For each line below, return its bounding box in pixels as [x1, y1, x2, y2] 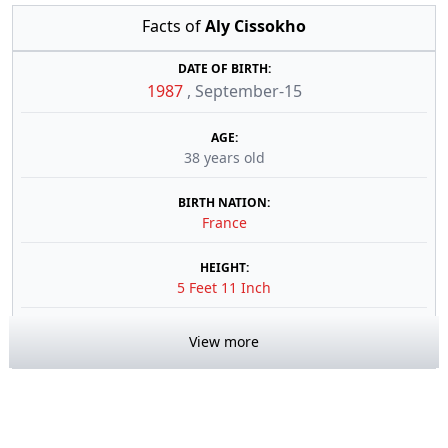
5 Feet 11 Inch [177, 278, 271, 297]
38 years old [183, 148, 265, 167]
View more [189, 332, 259, 351]
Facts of [142, 15, 205, 37]
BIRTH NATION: [178, 194, 270, 211]
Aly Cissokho [205, 15, 306, 37]
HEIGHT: [199, 259, 249, 276]
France [201, 213, 247, 232]
